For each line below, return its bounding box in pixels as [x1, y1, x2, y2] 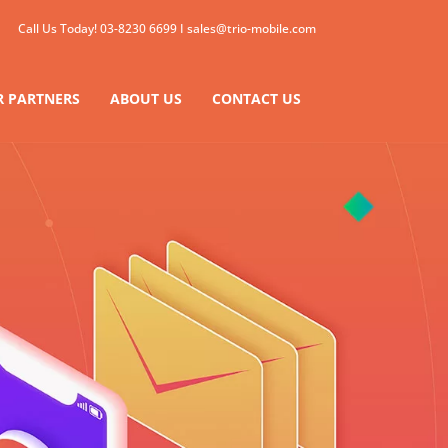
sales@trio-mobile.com [187, 19, 316, 37]
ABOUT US [110, 89, 182, 108]
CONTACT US [212, 89, 301, 108]
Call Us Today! [18, 19, 100, 37]
